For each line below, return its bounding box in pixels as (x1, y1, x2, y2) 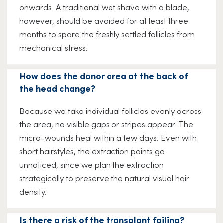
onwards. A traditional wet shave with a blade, (19, 1, 189, 13)
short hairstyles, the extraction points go (19, 145, 165, 157)
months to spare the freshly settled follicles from (19, 28, 195, 40)
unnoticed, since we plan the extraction (19, 158, 164, 171)
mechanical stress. (19, 41, 88, 54)
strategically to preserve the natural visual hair (19, 172, 189, 184)
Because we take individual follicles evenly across (19, 105, 201, 117)
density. (19, 185, 47, 198)
